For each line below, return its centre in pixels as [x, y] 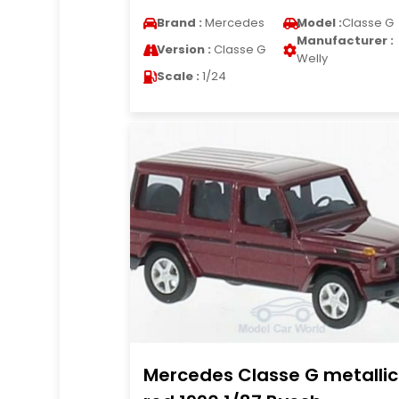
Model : [319, 23]
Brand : [179, 23]
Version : [183, 49]
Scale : [178, 76]
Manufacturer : [345, 41]
